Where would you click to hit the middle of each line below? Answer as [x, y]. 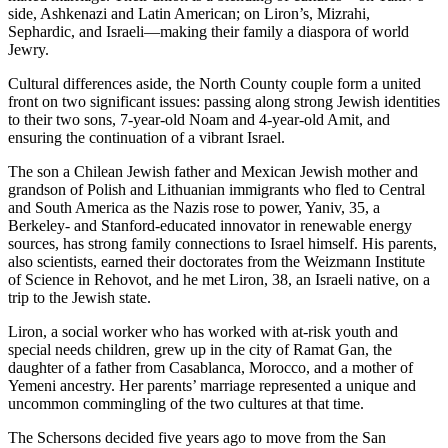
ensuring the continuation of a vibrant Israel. [146, 137]
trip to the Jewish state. [79, 297]
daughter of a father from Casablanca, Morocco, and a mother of [210, 367]
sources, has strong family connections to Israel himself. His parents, [222, 243]
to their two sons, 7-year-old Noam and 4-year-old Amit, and [199, 119]
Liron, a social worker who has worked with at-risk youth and [203, 331]
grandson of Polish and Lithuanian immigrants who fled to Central [216, 189]
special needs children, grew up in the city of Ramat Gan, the [200, 349]
